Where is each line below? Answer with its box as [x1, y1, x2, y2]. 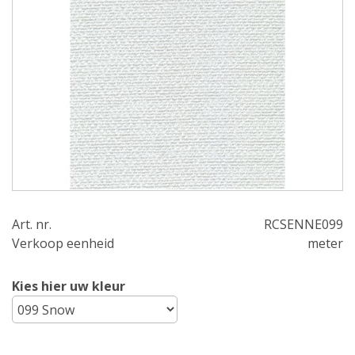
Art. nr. [12, 216, 52, 233]
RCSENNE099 [264, 216, 343, 233]
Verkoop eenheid [12, 235, 114, 252]
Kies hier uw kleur [12, 277, 125, 295]
